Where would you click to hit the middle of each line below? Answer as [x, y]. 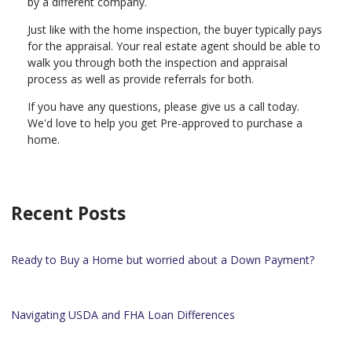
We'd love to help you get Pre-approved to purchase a [165, 123]
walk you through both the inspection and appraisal [158, 62]
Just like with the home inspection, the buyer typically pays [175, 29]
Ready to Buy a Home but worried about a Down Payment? [163, 259]
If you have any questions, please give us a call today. [163, 106]
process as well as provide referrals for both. [142, 79]
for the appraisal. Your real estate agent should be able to [174, 46]
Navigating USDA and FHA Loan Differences [123, 314]
